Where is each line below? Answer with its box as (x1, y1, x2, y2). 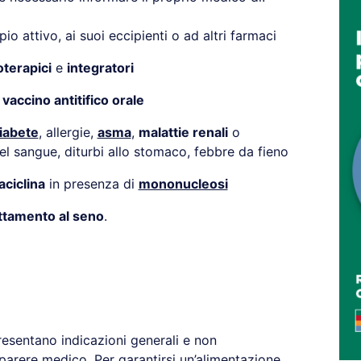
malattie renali (138, 124, 228, 140)
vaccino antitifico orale (2, 92, 144, 108)
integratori (66, 60, 134, 76)
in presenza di (44, 176, 139, 192)
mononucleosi (138, 176, 228, 192)
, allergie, (38, 124, 98, 140)
